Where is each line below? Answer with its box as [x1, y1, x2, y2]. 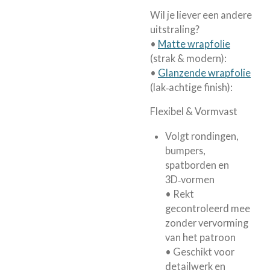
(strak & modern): [150, 52, 227, 64]
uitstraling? [150, 23, 199, 35]
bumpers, [165, 144, 205, 156]
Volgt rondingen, [165, 130, 238, 142]
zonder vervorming [165, 216, 248, 228]
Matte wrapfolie [158, 37, 230, 49]
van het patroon [165, 231, 236, 243]
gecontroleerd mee [165, 202, 250, 214]
